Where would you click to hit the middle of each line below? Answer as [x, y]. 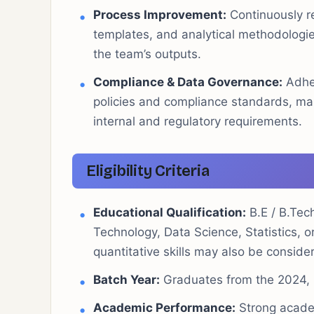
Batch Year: [127, 279]
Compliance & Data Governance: [188, 82]
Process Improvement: [160, 14]
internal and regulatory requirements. [198, 121]
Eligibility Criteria [148, 171]
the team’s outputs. [147, 54]
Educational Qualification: [170, 212]
